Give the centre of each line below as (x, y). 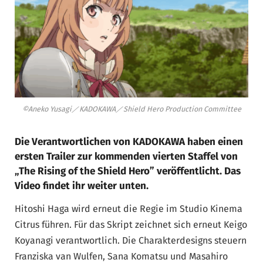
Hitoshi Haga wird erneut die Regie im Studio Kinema (129, 209)
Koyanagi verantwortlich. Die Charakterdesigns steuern (131, 241)
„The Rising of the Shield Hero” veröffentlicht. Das (128, 171)
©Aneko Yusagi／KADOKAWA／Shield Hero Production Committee (131, 109)
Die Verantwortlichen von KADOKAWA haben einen (129, 142)
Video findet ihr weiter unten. (82, 186)
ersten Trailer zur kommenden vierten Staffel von (126, 157)
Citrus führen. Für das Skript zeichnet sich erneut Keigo (131, 225)
